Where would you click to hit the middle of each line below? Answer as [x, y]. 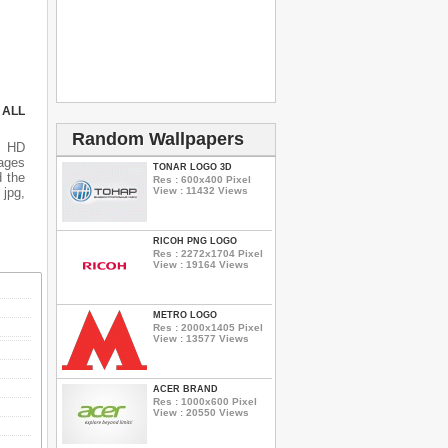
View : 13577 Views [201, 338]
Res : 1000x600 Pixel [205, 401]
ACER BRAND [185, 389]
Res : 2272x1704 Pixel [208, 253]
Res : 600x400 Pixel [202, 179]
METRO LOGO [185, 315]
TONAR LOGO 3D [192, 167]
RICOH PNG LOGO [195, 241]
